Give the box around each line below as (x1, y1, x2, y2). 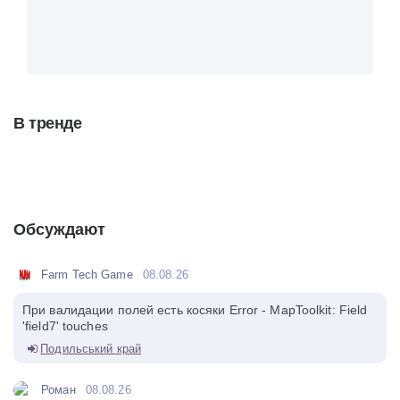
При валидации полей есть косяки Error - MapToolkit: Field (22, 302, 368, 317)
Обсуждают (13, 220, 105, 238)
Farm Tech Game (41, 267, 133, 281)
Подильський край (40, 341, 141, 355)
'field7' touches (22, 318, 108, 333)
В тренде (13, 113, 81, 132)
